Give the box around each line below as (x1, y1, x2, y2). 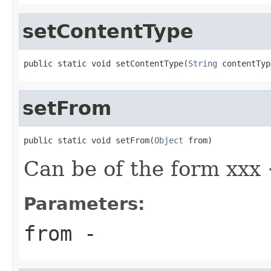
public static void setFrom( (24, 135, 154, 145)
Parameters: (24, 193, 145, 214)
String (188, 58, 217, 68)
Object (154, 135, 183, 145)
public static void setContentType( (24, 58, 188, 68)
